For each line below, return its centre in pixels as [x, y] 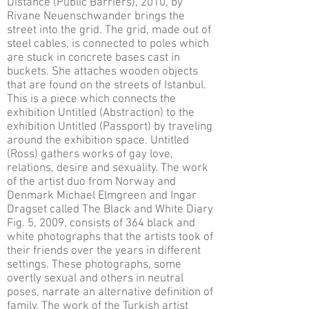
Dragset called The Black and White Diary [110, 210]
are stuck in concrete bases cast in [93, 58]
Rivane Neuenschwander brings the [96, 17]
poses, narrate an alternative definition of [110, 292]
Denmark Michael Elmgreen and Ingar [102, 196]
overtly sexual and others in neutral [95, 279]
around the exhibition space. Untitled [98, 141]
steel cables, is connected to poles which [108, 44]
